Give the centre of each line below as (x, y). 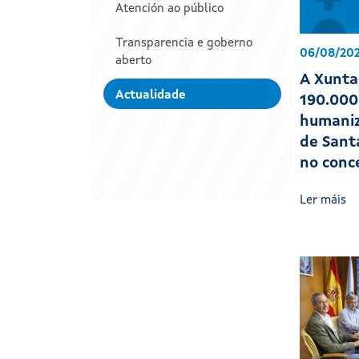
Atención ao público (169, 10)
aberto (133, 62)
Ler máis (325, 201)
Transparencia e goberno (184, 44)
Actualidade (151, 96)
